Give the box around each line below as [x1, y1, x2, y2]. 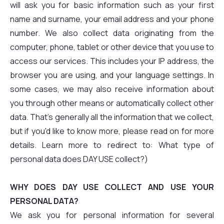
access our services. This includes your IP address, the [10, 55, 214, 66]
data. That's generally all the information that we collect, [10, 111, 214, 122]
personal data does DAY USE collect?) [10, 153, 148, 164]
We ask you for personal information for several [10, 209, 214, 220]
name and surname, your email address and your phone [10, 13, 214, 24]
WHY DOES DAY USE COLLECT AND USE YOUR [10, 181, 214, 192]
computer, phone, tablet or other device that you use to [10, 41, 214, 52]
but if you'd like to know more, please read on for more [10, 125, 214, 136]
